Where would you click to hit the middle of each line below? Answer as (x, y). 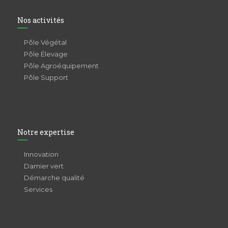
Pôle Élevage (46, 54)
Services (38, 190)
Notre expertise (46, 132)
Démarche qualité (54, 178)
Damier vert (44, 166)
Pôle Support (46, 78)
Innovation (41, 154)
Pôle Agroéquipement (61, 66)
